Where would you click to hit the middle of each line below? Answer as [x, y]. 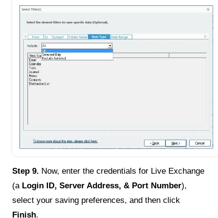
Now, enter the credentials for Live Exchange [122, 171]
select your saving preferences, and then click [96, 200]
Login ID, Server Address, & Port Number [102, 185]
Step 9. [26, 171]
